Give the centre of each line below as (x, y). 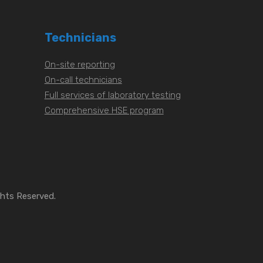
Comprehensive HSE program (104, 110)
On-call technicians (83, 80)
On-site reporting (80, 65)
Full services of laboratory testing (112, 95)
